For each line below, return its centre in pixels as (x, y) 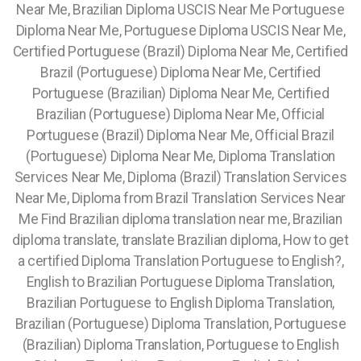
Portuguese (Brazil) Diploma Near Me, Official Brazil (180, 135)
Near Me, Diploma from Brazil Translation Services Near (180, 198)
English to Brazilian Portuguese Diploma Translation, (180, 282)
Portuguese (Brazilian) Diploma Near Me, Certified (180, 93)
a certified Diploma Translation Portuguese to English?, (180, 261)
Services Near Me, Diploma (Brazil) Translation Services (180, 177)
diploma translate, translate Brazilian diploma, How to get (180, 240)
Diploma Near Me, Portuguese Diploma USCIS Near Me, (180, 31)
